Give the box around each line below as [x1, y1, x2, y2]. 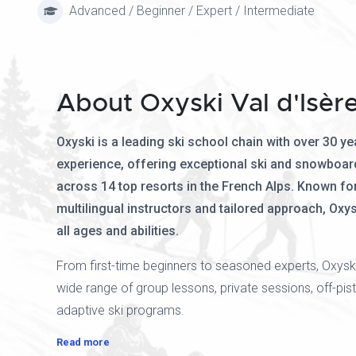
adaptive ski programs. [56, 303, 184, 318]
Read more [56, 336, 110, 348]
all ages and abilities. [56, 223, 179, 238]
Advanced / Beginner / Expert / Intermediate [69, 3, 315, 18]
